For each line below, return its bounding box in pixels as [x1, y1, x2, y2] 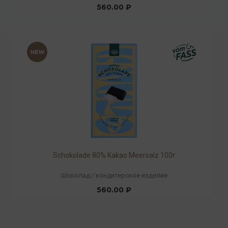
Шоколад [61, 171, 90, 179]
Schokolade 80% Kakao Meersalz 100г [52, 151, 176, 159]
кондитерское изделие [95, 171, 167, 179]
